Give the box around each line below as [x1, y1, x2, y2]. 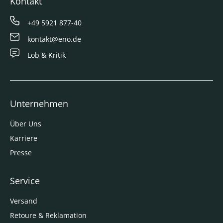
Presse [10, 147, 32, 157]
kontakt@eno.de [27, 34, 82, 44]
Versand [10, 196, 37, 206]
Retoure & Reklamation [10, 210, 87, 220]
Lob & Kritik [27, 50, 66, 60]
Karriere [10, 133, 37, 143]
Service [10, 174, 40, 187]
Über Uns [10, 118, 41, 128]
